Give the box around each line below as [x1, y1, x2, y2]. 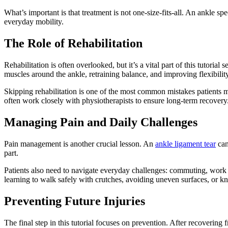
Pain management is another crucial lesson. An [4, 139, 155, 148]
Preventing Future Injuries [4, 194, 145, 208]
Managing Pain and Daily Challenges [4, 115, 197, 129]
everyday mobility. [4, 17, 64, 26]
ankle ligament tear [155, 139, 216, 148]
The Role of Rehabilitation [4, 37, 142, 50]
